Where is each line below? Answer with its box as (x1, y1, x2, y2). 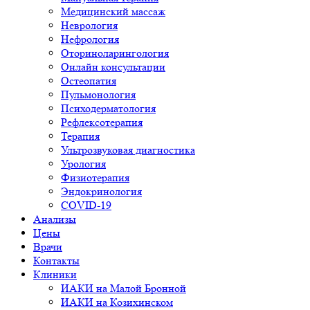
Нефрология (61, 33, 119, 46)
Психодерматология (61, 102, 156, 115)
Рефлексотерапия (61, 116, 143, 129)
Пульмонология (61, 88, 136, 101)
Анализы (33, 212, 76, 226)
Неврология (61, 19, 118, 32)
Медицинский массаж (61, 5, 165, 18)
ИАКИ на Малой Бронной (61, 282, 186, 295)
